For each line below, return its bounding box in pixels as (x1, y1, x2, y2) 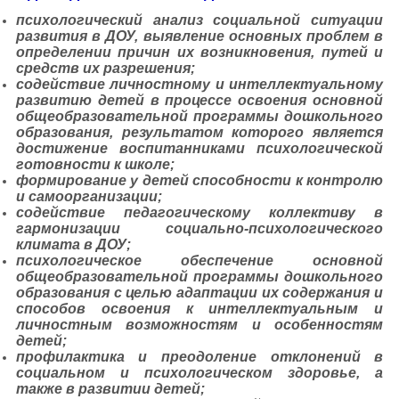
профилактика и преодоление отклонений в (15, 349, 384, 365)
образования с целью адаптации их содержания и (15, 285, 384, 301)
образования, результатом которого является (15, 125, 384, 141)
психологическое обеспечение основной (15, 253, 384, 269)
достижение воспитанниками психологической (15, 141, 384, 157)
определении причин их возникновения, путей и (15, 45, 384, 61)
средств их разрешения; (15, 61, 195, 77)
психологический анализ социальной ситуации (15, 12, 384, 28)
